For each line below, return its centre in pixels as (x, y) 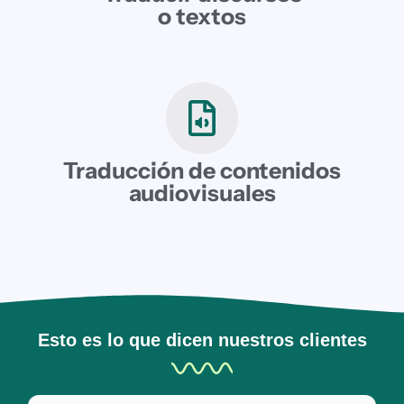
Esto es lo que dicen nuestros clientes (202, 340)
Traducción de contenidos (202, 171)
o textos (202, 17)
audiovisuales (202, 193)
